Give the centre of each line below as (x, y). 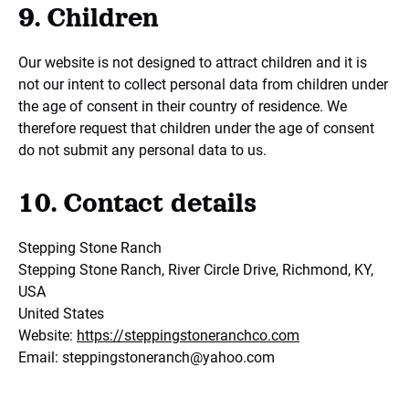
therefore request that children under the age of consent (196, 128)
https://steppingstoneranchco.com (188, 336)
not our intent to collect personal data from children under (203, 84)
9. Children (89, 17)
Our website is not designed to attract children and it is (193, 63)
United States (61, 314)
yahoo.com (239, 357)
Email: (40, 357)
